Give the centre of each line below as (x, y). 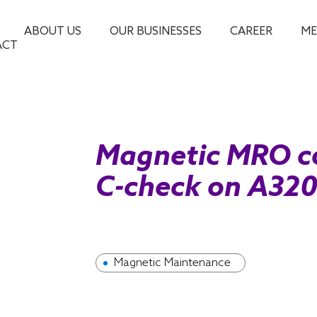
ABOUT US (52, 31)
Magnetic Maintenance (172, 263)
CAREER (251, 31)
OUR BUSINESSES (155, 31)
